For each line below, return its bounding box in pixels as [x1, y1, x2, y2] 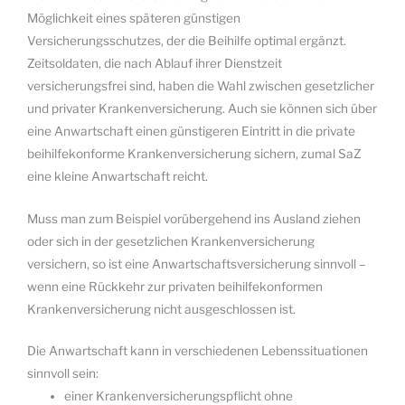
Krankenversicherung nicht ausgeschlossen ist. [27, 301, 296, 316]
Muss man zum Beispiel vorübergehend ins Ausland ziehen [27, 211, 361, 226]
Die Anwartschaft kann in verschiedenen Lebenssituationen [27, 344, 368, 359]
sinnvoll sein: [27, 366, 99, 381]
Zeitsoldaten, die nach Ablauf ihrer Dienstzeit [27, 55, 282, 71]
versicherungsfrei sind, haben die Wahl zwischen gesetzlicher [27, 78, 374, 93]
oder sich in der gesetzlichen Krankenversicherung [27, 233, 315, 249]
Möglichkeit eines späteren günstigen [27, 10, 240, 25]
